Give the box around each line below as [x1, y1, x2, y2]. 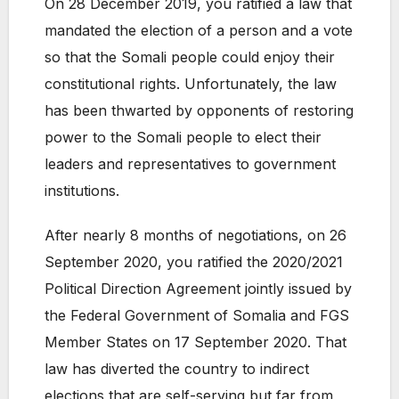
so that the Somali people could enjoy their [45, 48, 335, 67]
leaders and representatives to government [45, 155, 336, 174]
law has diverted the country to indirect [45, 360, 309, 379]
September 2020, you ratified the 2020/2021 [45, 253, 343, 272]
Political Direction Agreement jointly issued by [45, 280, 352, 298]
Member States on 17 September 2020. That [45, 333, 346, 352]
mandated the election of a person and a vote [45, 21, 353, 40]
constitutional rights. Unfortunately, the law [45, 75, 337, 94]
